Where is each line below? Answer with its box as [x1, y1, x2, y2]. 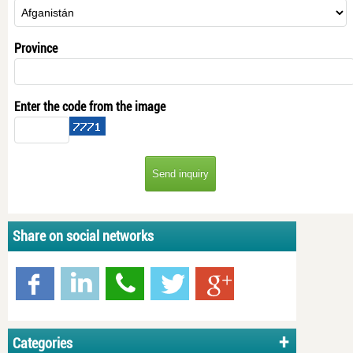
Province [14, 41, 58, 57]
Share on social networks [13, 228, 154, 245]
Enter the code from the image [14, 99, 165, 115]
